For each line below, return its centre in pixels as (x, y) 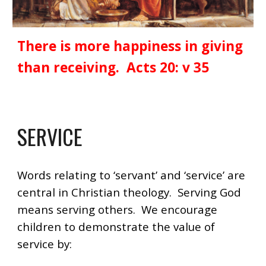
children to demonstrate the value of (116, 226)
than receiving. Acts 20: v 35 (113, 67)
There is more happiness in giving (130, 46)
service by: (46, 243)
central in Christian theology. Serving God (129, 192)
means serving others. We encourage (118, 209)
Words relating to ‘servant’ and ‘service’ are (132, 175)
